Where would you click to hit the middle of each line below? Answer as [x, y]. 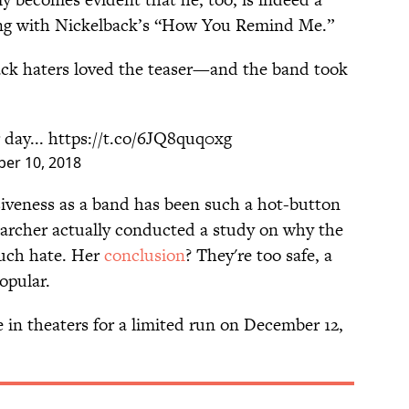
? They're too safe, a [259, 256]
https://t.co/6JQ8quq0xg [140, 139]
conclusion [145, 256]
